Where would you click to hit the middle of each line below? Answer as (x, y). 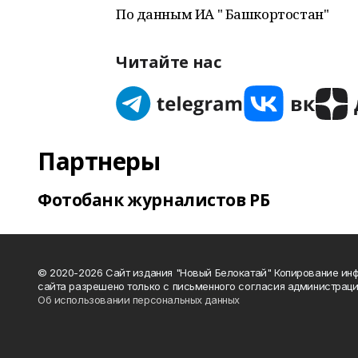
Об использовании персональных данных (139, 300)
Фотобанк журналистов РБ (154, 200)
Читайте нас (169, 62)
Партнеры (99, 161)
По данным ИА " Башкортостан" (223, 14)
